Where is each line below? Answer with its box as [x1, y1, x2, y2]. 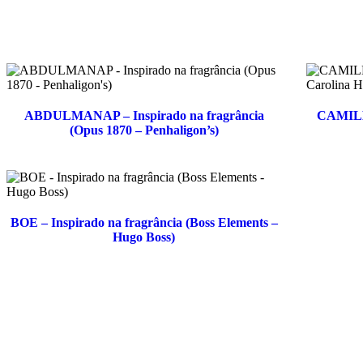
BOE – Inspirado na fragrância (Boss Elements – [10, 216, 278, 230]
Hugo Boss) [113, 230, 176, 245]
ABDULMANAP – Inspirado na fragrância [23, 109, 264, 123]
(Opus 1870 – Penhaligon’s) [69, 123, 219, 138]
